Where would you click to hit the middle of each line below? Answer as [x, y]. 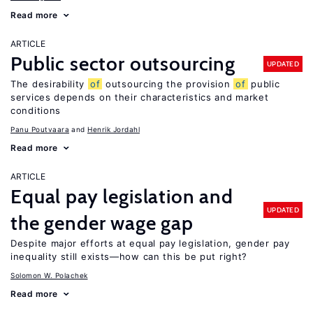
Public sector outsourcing [123, 64]
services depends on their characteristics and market [140, 97]
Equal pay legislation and [122, 196]
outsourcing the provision [168, 84]
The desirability [49, 84]
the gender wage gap [102, 223]
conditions [36, 110]
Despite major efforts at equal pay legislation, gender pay [150, 243]
